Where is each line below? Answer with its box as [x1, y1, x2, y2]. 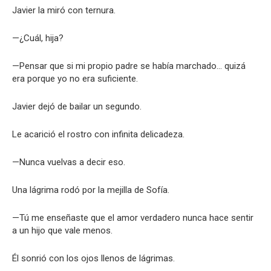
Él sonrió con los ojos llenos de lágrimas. [12, 253, 175, 264]
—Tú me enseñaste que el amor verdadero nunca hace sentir [12, 212, 253, 223]
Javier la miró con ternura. [12, 5, 116, 16]
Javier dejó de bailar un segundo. [12, 101, 142, 112]
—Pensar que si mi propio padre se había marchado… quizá [12, 60, 246, 71]
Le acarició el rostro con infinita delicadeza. [12, 129, 184, 140]
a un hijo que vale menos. [12, 225, 113, 236]
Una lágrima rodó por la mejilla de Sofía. [12, 184, 169, 195]
